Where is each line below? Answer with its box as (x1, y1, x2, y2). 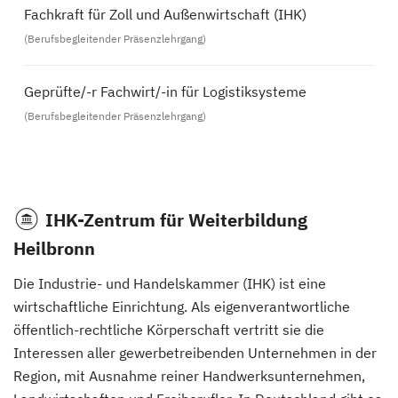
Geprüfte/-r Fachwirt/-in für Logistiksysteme (24, 83, 306, 100)
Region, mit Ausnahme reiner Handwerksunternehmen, (13, 367, 365, 385)
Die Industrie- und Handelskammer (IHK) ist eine (13, 275, 326, 292)
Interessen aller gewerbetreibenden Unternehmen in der (13, 344, 377, 362)
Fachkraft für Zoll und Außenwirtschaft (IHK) (24, 5, 306, 23)
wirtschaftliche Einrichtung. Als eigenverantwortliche (13, 298, 350, 315)
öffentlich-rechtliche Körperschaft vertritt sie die (13, 321, 324, 338)
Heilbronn (13, 236, 95, 260)
